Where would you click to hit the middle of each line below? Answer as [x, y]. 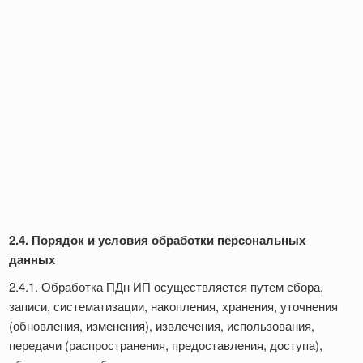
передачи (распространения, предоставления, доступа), [166, 345]
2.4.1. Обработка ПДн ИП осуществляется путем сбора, [166, 287]
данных [32, 260]
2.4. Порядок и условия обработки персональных [157, 240]
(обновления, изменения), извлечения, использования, [162, 326]
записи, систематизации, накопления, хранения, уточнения [173, 306]
